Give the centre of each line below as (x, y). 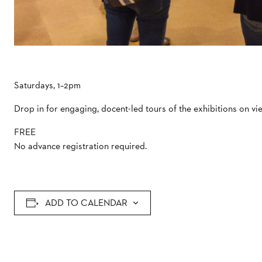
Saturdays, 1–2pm (47, 85)
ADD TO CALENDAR (86, 202)
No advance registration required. (80, 146)
